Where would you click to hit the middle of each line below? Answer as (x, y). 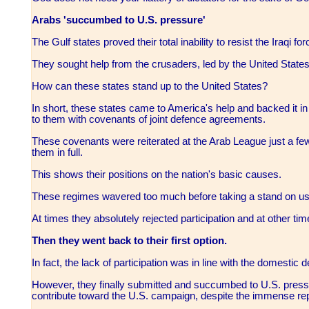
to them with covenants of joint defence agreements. (150, 120)
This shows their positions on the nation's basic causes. (158, 175)
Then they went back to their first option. (131, 241)
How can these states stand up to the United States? (151, 87)
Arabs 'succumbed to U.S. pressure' (120, 20)
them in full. (59, 153)
